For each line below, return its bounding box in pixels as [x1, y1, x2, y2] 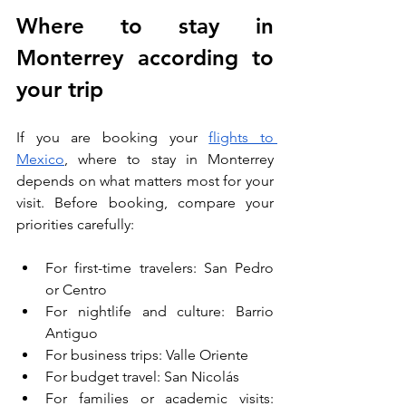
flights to [208, 129, 275, 147]
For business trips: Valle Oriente [45, 346, 248, 364]
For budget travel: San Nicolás [45, 368, 239, 386]
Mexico [16, 150, 64, 169]
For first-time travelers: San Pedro [45, 259, 274, 277]
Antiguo [45, 324, 98, 343]
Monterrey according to [16, 44, 274, 72]
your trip [16, 76, 103, 103]
